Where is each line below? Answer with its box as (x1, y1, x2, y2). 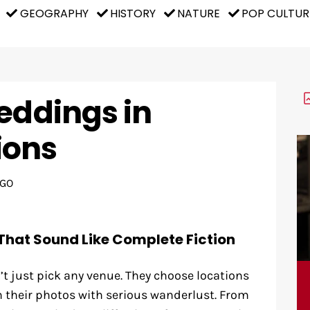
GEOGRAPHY (19, 5, 89, 21)
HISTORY (109, 5, 156, 21)
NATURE (176, 5, 220, 21)
